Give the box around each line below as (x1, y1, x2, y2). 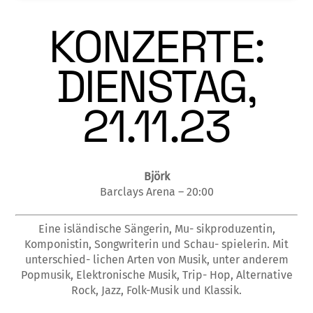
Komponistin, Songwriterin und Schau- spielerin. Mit (24, 237, 289, 251)
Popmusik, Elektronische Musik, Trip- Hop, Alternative (20, 268, 293, 282)
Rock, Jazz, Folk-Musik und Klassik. (71, 283, 242, 297)
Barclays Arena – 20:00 (99, 184, 214, 198)
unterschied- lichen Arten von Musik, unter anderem (24, 252, 289, 266)
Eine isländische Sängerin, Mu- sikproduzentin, (38, 221, 275, 235)
